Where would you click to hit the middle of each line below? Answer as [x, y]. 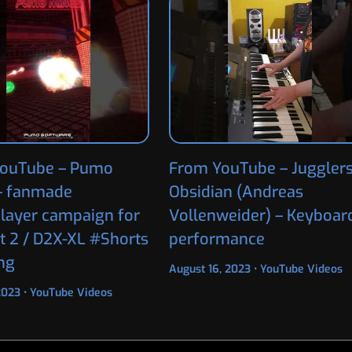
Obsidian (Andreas [236, 192]
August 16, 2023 [211, 269]
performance [216, 239]
